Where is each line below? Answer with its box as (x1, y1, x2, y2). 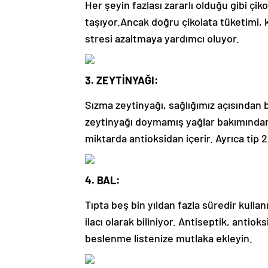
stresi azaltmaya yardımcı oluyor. (85, 32, 239, 45)
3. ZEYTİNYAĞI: (85, 74, 159, 87)
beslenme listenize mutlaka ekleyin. (85, 232, 252, 245)
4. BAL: (85, 173, 120, 187)
